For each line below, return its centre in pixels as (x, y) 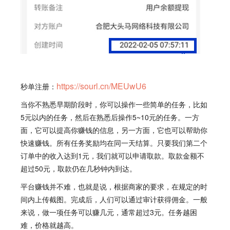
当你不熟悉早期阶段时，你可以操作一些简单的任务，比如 (114, 104)
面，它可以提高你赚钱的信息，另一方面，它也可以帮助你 (114, 130)
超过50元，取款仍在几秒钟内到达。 (79, 168)
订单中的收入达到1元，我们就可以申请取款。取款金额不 (112, 155)
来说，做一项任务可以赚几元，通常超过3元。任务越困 (109, 212)
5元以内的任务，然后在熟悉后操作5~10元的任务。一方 (110, 117)
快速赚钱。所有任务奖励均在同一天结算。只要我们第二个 (114, 142)
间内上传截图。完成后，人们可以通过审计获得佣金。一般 (114, 199)
